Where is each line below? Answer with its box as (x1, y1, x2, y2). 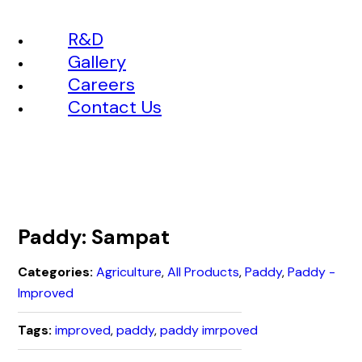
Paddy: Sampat (18, 224, 170, 251)
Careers (68, 73, 135, 97)
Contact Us (68, 95, 162, 120)
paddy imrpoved (160, 322, 259, 339)
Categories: (18, 263, 94, 281)
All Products (167, 263, 240, 281)
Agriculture (96, 263, 162, 281)
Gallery (68, 50, 126, 74)
